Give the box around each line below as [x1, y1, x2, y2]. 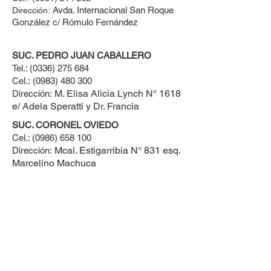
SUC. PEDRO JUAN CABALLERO [12, 50, 151, 60]
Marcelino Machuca [12, 157, 96, 169]
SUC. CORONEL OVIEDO [12, 120, 119, 130]
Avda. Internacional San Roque [53, 5, 174, 15]
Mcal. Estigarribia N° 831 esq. [54, 145, 180, 156]
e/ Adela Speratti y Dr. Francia [12, 100, 139, 112]
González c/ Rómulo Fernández [12, 17, 138, 27]
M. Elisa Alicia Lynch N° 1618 [54, 88, 181, 99]
